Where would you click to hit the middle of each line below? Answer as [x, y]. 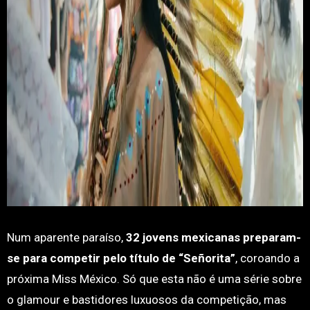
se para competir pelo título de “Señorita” [121, 258]
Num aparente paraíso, [66, 237]
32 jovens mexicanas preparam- [213, 237]
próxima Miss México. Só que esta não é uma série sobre [154, 279]
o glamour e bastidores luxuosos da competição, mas [146, 300]
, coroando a [267, 258]
